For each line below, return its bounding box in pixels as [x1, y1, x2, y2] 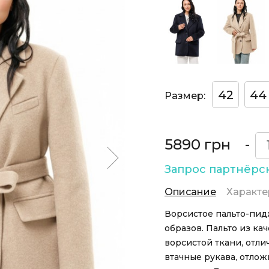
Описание [165, 186, 216, 198]
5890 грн [165, 136, 231, 154]
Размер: [165, 89, 205, 101]
